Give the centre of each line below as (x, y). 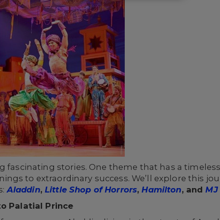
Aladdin (23, 190)
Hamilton (162, 190)
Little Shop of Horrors (91, 190)
